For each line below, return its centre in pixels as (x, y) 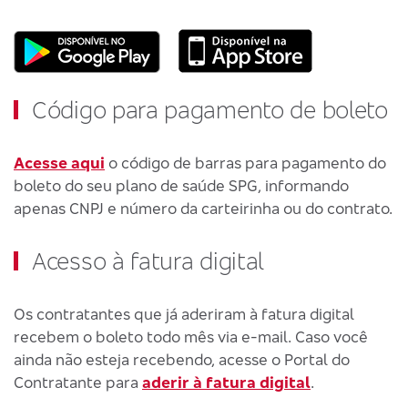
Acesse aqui (59, 162)
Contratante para (78, 382)
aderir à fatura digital (226, 382)
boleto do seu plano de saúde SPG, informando (181, 185)
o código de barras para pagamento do (245, 162)
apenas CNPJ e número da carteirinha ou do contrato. (203, 208)
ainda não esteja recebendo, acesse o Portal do (182, 359)
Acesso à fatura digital (148, 260)
